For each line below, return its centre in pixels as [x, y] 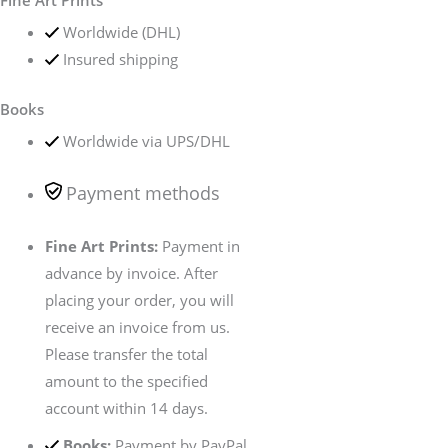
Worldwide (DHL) [121, 32]
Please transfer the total [126, 353]
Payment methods [143, 193]
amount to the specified [126, 380]
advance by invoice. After [131, 272]
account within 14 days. [126, 407]
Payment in [199, 245]
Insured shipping [120, 59]
